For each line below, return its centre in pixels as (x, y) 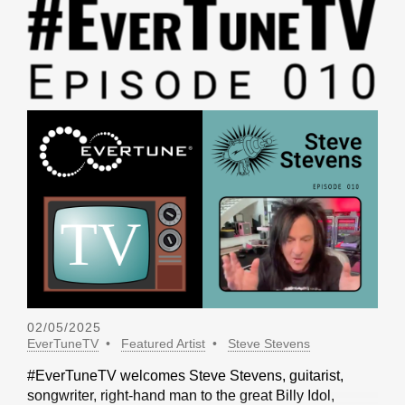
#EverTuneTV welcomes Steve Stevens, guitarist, (185, 375)
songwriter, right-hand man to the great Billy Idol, (181, 395)
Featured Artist (163, 343)
